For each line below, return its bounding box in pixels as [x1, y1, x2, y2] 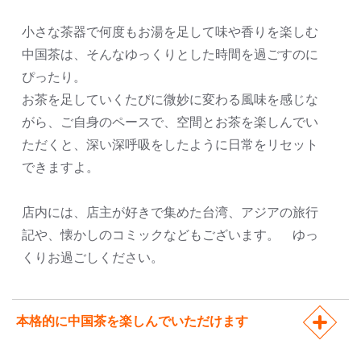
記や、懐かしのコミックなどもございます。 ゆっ [22, 227, 318, 243]
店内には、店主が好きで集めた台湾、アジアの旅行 [22, 205, 318, 221]
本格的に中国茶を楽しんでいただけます [16, 313, 248, 330]
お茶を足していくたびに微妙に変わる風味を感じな [22, 92, 318, 108]
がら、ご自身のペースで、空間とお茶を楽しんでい [22, 114, 318, 131]
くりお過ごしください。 [22, 250, 164, 266]
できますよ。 [22, 160, 99, 176]
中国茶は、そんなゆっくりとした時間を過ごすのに [22, 47, 318, 63]
